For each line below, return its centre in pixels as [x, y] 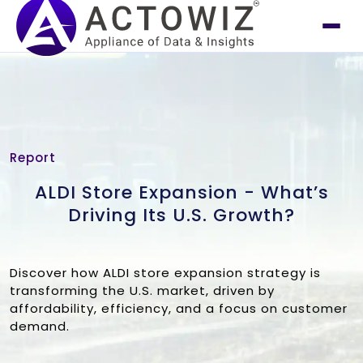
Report [33, 158]
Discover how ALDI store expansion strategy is [165, 273]
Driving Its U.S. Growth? [181, 215]
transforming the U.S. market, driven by [142, 290]
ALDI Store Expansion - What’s [181, 192]
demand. [40, 326]
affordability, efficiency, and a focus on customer [179, 308]
